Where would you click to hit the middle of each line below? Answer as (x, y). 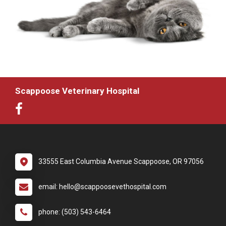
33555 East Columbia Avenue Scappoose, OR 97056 (121, 161)
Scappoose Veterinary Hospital (77, 91)
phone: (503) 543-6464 (75, 212)
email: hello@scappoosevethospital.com (102, 186)
